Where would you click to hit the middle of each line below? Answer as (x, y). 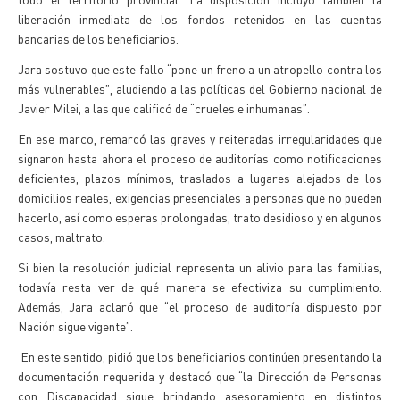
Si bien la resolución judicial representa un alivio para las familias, (200, 267)
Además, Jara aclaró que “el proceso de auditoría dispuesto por (200, 306)
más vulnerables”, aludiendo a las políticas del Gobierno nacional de (200, 88)
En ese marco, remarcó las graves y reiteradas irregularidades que (200, 138)
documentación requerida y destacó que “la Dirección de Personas (200, 376)
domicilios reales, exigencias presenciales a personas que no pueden (200, 197)
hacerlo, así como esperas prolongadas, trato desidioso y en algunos (200, 217)
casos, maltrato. (62, 237)
